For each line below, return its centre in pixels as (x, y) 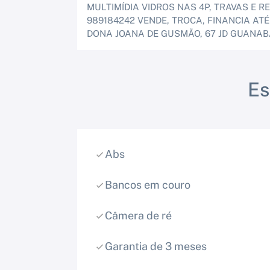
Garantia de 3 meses (156, 246)
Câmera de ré (138, 216)
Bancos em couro (148, 185)
